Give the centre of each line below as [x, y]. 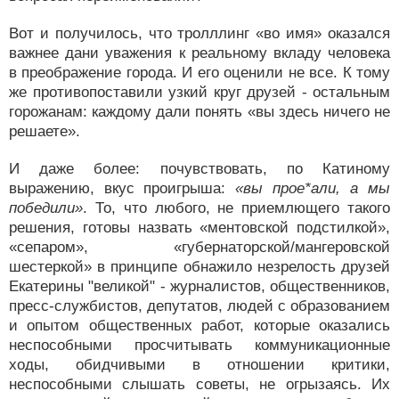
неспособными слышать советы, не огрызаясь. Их [199, 384]
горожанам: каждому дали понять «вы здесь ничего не [199, 112]
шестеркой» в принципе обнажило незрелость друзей [199, 267]
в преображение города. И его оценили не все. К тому [199, 73]
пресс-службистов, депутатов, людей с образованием [199, 306]
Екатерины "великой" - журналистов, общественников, [199, 286]
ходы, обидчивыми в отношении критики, [199, 365]
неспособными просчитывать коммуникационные [199, 345]
